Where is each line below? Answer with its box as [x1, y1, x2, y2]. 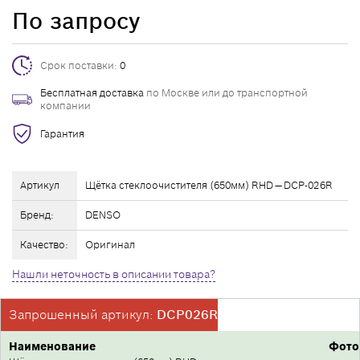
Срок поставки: [40, 58, 120, 72]
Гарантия [40, 126, 84, 141]
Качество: [20, 238, 68, 252]
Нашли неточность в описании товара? [12, 267, 215, 281]
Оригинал [85, 238, 135, 252]
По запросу [12, 6, 140, 35]
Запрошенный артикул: [9, 306, 157, 323]
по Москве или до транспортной [144, 86, 308, 100]
